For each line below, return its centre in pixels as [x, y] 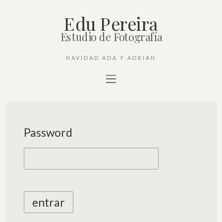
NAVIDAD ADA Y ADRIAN [111, 58]
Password [48, 132]
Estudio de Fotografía [111, 37]
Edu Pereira [111, 24]
